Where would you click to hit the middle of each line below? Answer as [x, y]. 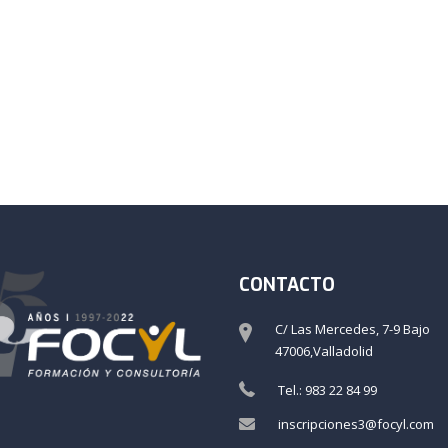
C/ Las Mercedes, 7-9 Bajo [352, 329]
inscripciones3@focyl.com [356, 424]
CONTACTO [287, 285]
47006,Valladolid [324, 351]
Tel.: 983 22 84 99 [327, 390]
